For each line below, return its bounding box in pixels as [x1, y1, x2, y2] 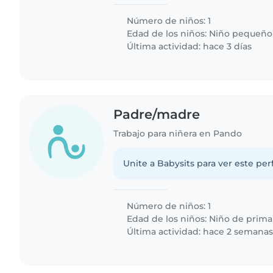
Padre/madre [113, 107, 200, 122]
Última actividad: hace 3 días [124, 41, 252, 52]
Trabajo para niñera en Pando [113, 127, 243, 139]
